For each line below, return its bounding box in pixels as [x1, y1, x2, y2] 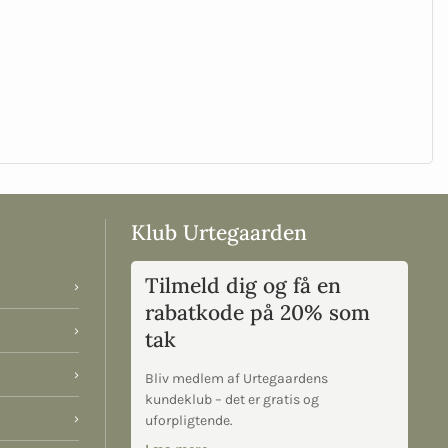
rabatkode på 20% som [144, 298, 370, 326]
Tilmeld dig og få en [144, 271, 341, 299]
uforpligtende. [144, 411, 233, 429]
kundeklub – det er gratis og [144, 390, 319, 408]
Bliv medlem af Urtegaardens [144, 369, 328, 387]
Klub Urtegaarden [130, 218, 307, 246]
